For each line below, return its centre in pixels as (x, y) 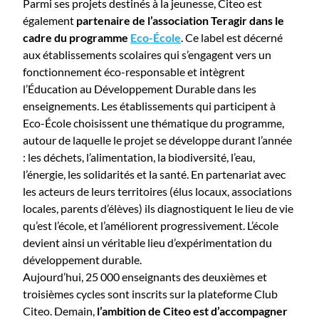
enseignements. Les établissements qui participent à (149, 105)
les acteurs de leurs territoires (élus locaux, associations (157, 191)
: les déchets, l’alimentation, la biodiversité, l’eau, (139, 157)
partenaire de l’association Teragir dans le (180, 20)
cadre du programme (77, 37)
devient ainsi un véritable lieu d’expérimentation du (147, 242)
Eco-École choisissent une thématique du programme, (153, 122)
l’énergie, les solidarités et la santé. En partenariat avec (154, 174)
